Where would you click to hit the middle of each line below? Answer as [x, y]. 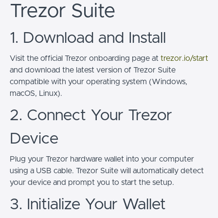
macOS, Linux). [36, 93]
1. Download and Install [88, 38]
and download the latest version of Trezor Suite [93, 70]
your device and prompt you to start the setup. [92, 182]
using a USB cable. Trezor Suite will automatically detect [107, 171]
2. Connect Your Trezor [91, 116]
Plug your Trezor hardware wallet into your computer [102, 159]
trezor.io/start [184, 58]
